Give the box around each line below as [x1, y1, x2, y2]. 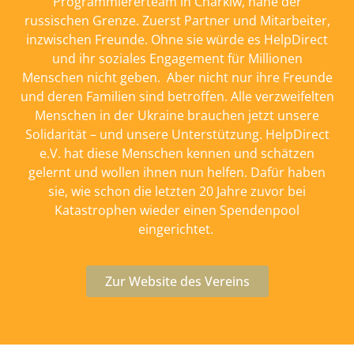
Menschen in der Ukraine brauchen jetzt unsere [35, 106, 319, 124]
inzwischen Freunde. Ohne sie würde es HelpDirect [26, 30, 328, 48]
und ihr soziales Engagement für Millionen [51, 49, 303, 67]
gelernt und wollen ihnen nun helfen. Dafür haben [28, 163, 326, 181]
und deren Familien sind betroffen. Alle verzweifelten [20, 87, 334, 105]
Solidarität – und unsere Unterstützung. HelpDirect [24, 125, 330, 143]
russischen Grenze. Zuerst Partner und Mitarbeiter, [24, 11, 330, 29]
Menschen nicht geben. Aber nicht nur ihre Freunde [21, 68, 333, 86]
